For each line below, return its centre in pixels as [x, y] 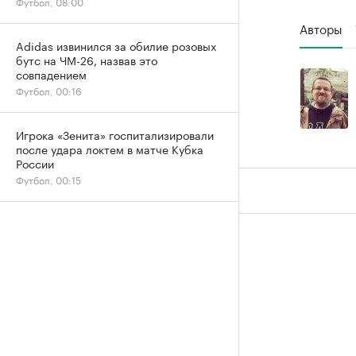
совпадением [51, 74]
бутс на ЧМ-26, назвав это [87, 60]
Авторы [321, 28]
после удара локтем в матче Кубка [110, 149]
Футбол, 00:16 [49, 90]
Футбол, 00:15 [48, 179]
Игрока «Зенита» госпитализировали [115, 134]
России [35, 163]
